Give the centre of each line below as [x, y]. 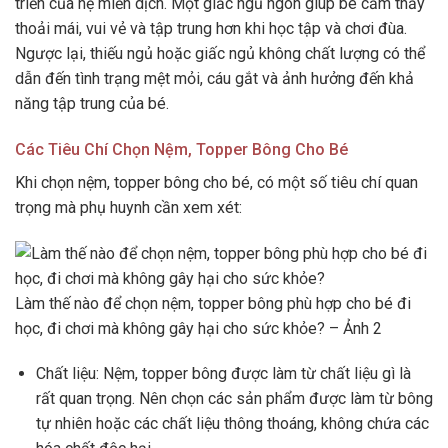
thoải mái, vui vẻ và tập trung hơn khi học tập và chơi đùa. [211, 28]
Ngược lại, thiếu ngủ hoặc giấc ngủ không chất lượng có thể [220, 53]
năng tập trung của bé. [92, 103]
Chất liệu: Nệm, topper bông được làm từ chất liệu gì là [223, 374]
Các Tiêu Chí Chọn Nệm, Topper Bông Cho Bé [181, 149]
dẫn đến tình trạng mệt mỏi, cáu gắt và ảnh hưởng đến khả [214, 78]
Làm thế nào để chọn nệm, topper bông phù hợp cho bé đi [213, 303]
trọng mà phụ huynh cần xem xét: [128, 207]
